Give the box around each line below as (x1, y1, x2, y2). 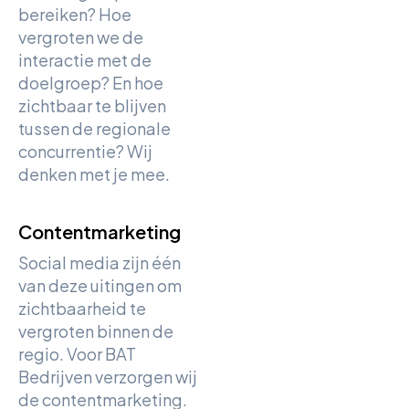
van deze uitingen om (18, 275, 182, 296)
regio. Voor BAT (18, 343, 136, 364)
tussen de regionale (18, 118, 171, 139)
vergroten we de (18, 26, 143, 47)
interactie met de (18, 49, 152, 70)
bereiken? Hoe (18, 4, 131, 25)
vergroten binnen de (18, 320, 173, 341)
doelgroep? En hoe (18, 72, 163, 93)
